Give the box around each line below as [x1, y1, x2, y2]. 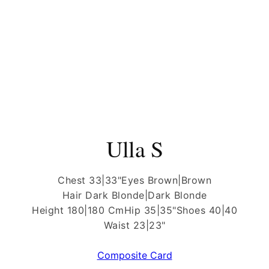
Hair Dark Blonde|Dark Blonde [62, 189, 207, 201]
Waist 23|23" [103, 219, 166, 231]
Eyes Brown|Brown [121, 174, 211, 186]
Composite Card [97, 249, 172, 261]
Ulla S [106, 133, 163, 164]
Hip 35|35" [124, 204, 177, 216]
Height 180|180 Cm [32, 204, 124, 216]
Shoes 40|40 [176, 204, 237, 216]
